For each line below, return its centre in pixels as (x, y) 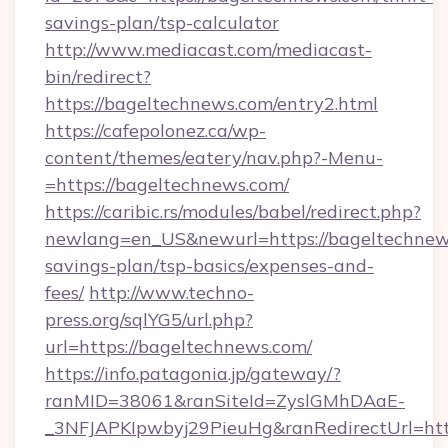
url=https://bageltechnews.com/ (178, 346)
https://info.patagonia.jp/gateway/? (193, 373)
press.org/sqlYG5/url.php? (149, 319)
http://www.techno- (171, 292)
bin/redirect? (98, 76)
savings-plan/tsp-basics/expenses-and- (209, 265)
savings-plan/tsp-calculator (162, 22)
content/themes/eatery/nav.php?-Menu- (214, 157)
